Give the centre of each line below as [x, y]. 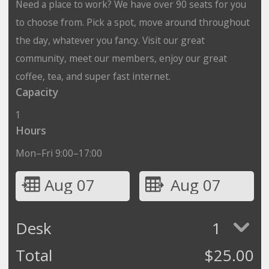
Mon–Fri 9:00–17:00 [59, 153]
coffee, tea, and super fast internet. [93, 76]
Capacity [37, 92]
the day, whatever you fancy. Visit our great [110, 40]
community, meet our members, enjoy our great [121, 58]
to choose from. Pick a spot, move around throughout [132, 22]
